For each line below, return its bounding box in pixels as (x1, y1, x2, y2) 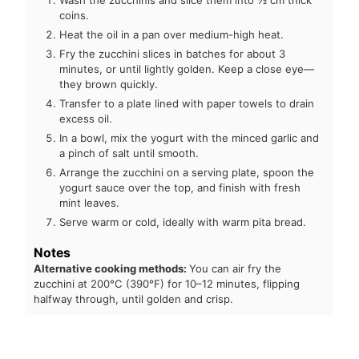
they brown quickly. (59, 78, 159, 91)
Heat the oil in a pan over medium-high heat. (59, 28, 284, 42)
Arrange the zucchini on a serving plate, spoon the (59, 166, 315, 179)
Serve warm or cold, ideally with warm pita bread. (59, 216, 307, 229)
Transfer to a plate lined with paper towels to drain (59, 97, 315, 111)
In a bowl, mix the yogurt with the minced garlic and (59, 131, 320, 145)
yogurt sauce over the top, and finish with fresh (59, 181, 301, 195)
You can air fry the (189, 262, 282, 276)
